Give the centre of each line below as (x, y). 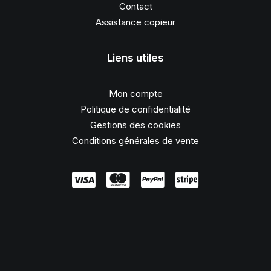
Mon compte (135, 93)
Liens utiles (135, 58)
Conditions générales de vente (135, 141)
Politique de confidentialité (135, 109)
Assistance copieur (135, 22)
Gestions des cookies (135, 125)
